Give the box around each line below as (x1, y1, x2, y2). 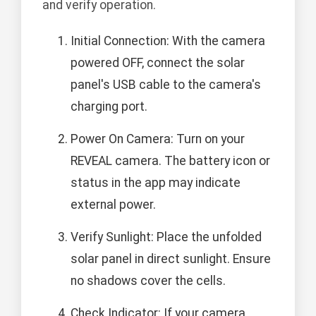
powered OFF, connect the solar (71, 55, 245, 70)
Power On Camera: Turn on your (71, 131, 245, 146)
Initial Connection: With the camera (71, 33, 265, 48)
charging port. (71, 99, 147, 114)
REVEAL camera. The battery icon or (71, 153, 270, 168)
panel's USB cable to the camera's (71, 77, 261, 92)
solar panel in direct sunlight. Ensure (71, 251, 271, 266)
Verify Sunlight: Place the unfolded (71, 229, 262, 244)
